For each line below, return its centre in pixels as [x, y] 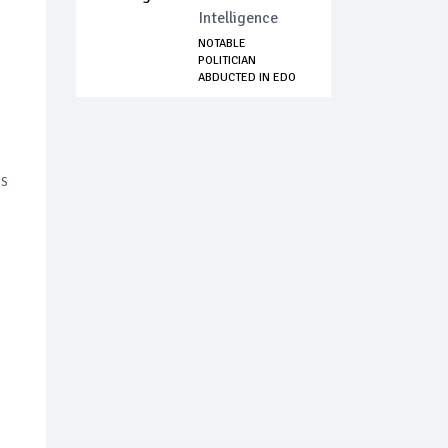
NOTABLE [222, 44]
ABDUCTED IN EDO [247, 78]
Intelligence [238, 18]
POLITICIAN [227, 61]
